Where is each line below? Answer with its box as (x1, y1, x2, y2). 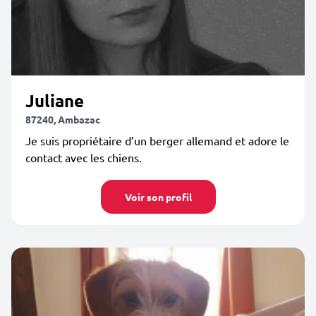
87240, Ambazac (25, 113, 100, 126)
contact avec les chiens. (25, 150, 142, 164)
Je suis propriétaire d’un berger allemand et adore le (25, 133, 289, 147)
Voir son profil (124, 190, 192, 203)
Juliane (25, 90, 84, 111)
